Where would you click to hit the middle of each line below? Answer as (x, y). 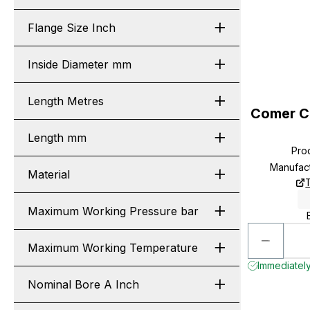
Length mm (57, 138)
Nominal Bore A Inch (83, 284)
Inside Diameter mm (80, 64)
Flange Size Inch (72, 28)
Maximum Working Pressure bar (113, 211)
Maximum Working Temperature (113, 248)
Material (49, 174)
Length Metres (66, 101)
